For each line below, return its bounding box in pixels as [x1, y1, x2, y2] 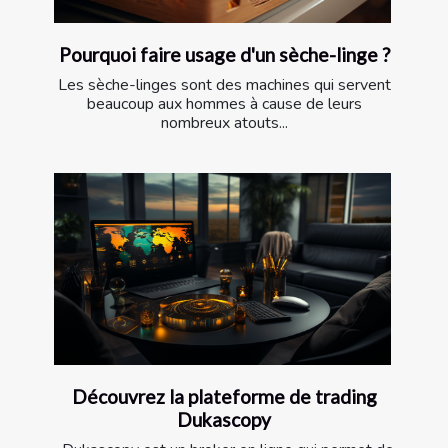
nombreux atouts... [160, 112, 288, 135]
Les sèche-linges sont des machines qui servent [57, 74, 391, 97]
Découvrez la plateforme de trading [71, 385, 377, 409]
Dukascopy [177, 408, 271, 432]
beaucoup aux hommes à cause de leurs [86, 93, 362, 116]
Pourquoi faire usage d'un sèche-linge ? [58, 43, 390, 67]
